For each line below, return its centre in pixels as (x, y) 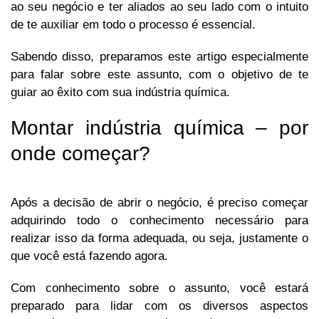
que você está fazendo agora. (91, 256)
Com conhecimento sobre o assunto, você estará (159, 288)
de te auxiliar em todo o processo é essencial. (135, 25)
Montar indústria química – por (159, 128)
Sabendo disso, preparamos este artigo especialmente (159, 57)
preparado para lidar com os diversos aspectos (159, 306)
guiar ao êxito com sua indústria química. (120, 93)
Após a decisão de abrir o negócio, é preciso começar (159, 203)
